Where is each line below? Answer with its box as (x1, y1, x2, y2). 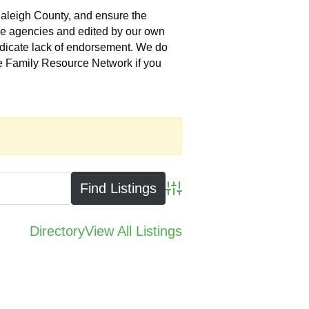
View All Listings (85, 223, 182, 239)
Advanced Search (165, 189, 252, 201)
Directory (30, 223, 85, 239)
